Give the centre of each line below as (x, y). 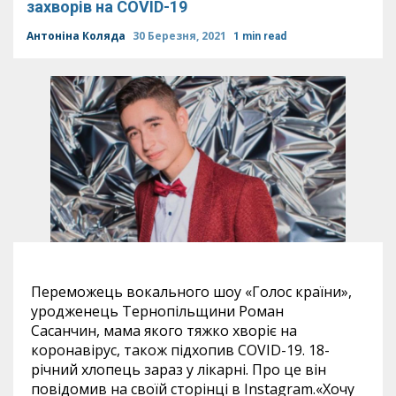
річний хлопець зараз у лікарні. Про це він (179, 370)
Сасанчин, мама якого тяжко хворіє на (164, 331)
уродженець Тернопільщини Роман (157, 312)
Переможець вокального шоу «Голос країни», (191, 292)
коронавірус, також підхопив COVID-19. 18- (180, 350)
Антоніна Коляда (77, 36)
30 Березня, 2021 (181, 36)
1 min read (260, 36)
